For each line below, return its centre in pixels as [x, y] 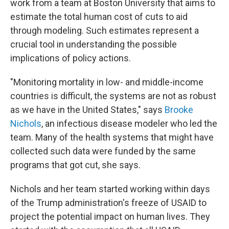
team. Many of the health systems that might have [112, 138]
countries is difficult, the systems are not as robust [113, 96]
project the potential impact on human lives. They [110, 217]
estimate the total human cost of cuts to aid [99, 17]
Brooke [179, 110]
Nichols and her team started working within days [110, 189]
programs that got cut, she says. [75, 165]
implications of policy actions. [71, 58]
